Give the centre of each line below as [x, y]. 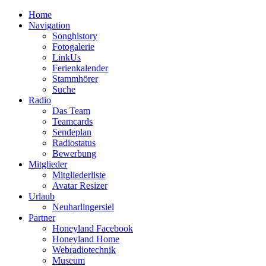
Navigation [49, 25]
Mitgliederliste [79, 175]
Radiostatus [74, 143]
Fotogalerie [73, 47]
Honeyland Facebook [93, 228]
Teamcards [72, 121]
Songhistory [75, 36]
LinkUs [66, 57]
